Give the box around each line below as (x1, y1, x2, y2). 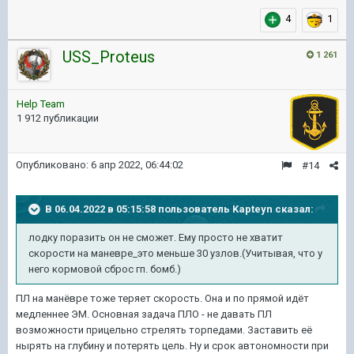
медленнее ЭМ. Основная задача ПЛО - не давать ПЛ (16, 308, 272, 320)
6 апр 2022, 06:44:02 (91, 159, 183, 171)
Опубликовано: (16, 159, 91, 171)
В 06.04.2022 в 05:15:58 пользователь (45, 202, 232, 215)
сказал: (273, 202, 314, 215)
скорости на (28, 247, 88, 259)
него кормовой (28, 263, 102, 275)
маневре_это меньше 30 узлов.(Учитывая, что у (91, 247, 322, 259)
